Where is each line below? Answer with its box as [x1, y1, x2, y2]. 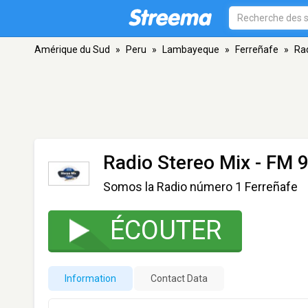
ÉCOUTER [110, 215, 221, 245]
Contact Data [151, 273, 208, 284]
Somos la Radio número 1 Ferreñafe [103, 179, 298, 194]
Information [65, 273, 116, 284]
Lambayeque [162, 44, 219, 55]
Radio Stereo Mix [103, 151, 250, 174]
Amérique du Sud [34, 44, 110, 55]
